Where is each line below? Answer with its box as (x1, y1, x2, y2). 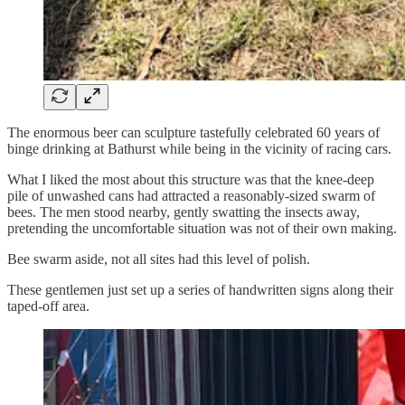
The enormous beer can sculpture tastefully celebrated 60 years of (7, 124, 380, 140)
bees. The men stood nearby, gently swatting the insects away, (7, 203, 360, 220)
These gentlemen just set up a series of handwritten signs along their (7, 281, 393, 297)
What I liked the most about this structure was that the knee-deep (7, 171, 374, 187)
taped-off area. (7, 297, 89, 314)
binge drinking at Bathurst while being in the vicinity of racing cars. (7, 140, 391, 156)
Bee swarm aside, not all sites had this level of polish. (7, 250, 314, 267)
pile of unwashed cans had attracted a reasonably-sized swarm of (7, 187, 375, 203)
